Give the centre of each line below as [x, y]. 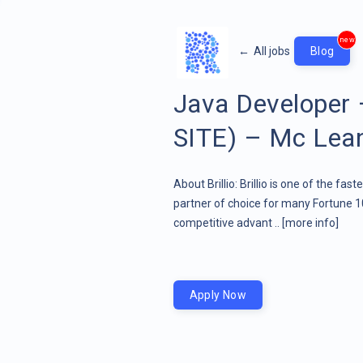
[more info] [310, 222]
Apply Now [218, 295]
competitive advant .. [227, 222]
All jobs [271, 51]
